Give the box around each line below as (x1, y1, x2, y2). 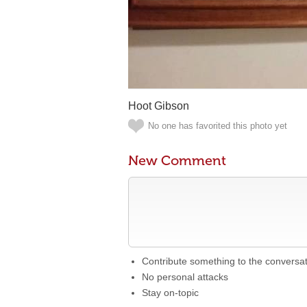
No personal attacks (142, 271, 228, 282)
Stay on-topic (142, 287, 199, 298)
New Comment (128, 152, 226, 169)
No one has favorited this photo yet (148, 121, 287, 131)
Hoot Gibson (128, 100, 189, 112)
